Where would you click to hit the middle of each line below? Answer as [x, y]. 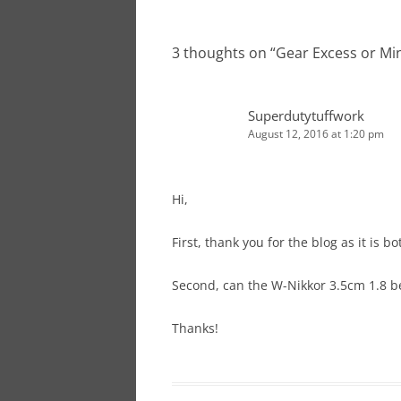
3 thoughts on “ [224, 52]
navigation [205, 11]
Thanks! [195, 328]
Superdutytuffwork [306, 115]
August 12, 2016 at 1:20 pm [316, 133]
